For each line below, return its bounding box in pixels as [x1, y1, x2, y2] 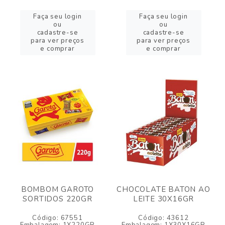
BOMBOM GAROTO [21, 184, 94, 194]
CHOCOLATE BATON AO [117, 184, 210, 194]
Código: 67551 [32, 213, 83, 222]
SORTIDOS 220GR [23, 194, 92, 204]
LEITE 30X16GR [133, 194, 194, 204]
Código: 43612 [138, 213, 189, 222]
